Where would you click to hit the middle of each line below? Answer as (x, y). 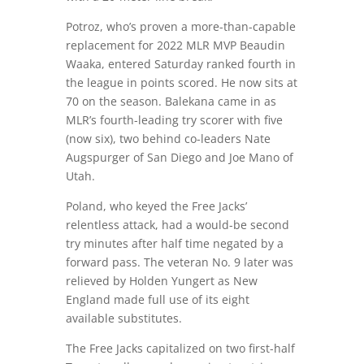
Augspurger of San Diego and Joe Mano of (179, 157)
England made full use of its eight (157, 299)
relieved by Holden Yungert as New (161, 280)
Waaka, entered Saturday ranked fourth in (180, 63)
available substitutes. (125, 318)
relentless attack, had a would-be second (177, 224)
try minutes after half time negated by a (174, 243)
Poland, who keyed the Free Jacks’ (156, 206)
